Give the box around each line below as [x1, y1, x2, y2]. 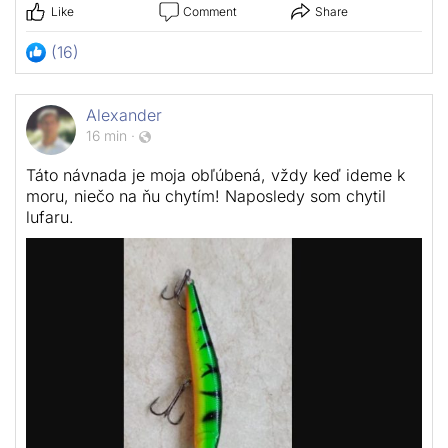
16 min [86, 127, 127, 145]
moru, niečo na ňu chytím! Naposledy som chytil [26, 186, 386, 207]
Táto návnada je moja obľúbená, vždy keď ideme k [26, 165, 405, 186]
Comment [182, 4, 237, 20]
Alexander [86, 105, 162, 126]
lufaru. [26, 207, 74, 228]
